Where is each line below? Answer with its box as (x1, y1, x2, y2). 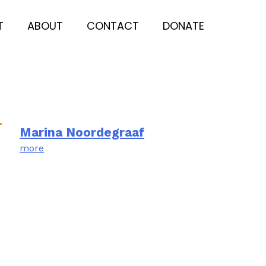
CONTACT (86, 18, 139, 33)
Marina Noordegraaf (20, 125, 144, 140)
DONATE (162, 18, 204, 33)
